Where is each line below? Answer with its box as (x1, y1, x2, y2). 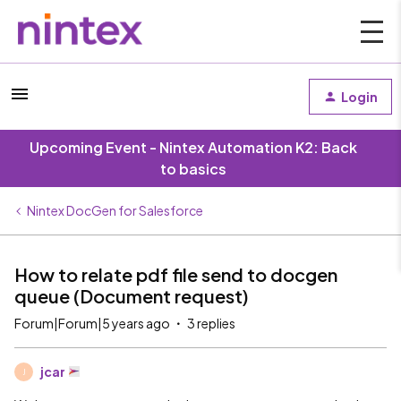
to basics (160, 159, 226, 178)
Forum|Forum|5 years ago (14, 315, 170, 331)
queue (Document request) (14, 285, 249, 307)
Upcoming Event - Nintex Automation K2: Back (30, 138, 357, 157)
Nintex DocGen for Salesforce (27, 202, 203, 218)
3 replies (187, 315, 235, 331)
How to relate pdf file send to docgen (14, 263, 337, 286)
